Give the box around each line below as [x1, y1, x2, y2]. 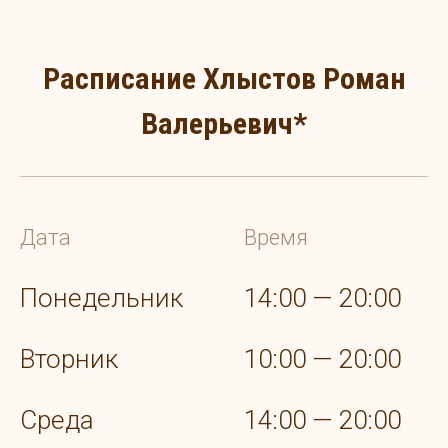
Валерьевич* [141, 106, 307, 142]
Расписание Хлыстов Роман [42, 61, 406, 97]
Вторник [20, 344, 118, 375]
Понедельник [20, 283, 183, 314]
